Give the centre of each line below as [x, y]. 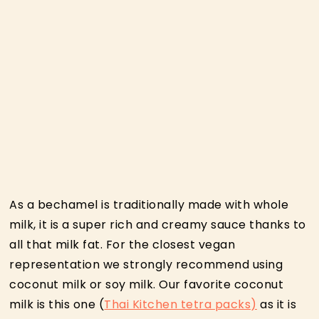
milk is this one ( [57, 304]
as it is [277, 304]
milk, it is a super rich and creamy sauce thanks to [158, 224]
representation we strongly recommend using [146, 264]
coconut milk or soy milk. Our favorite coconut [147, 284]
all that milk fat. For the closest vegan [122, 244]
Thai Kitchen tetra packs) [181, 304]
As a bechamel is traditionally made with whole [149, 204]
